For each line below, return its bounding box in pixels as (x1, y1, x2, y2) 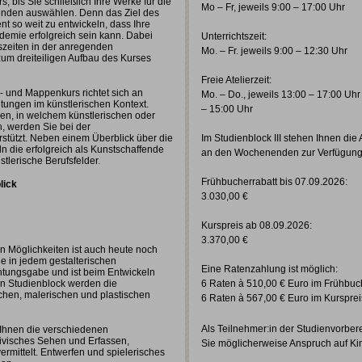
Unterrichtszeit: (201, 31, 267, 42)
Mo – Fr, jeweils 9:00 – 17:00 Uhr (201, 2, 345, 13)
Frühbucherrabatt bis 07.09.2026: (201, 176, 347, 187)
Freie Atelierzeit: (201, 74, 271, 86)
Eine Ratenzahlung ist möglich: (201, 263, 338, 275)
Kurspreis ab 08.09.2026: (201, 220, 312, 231)
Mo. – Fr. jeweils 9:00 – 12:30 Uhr (201, 45, 347, 57)
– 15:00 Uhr (201, 103, 253, 115)
